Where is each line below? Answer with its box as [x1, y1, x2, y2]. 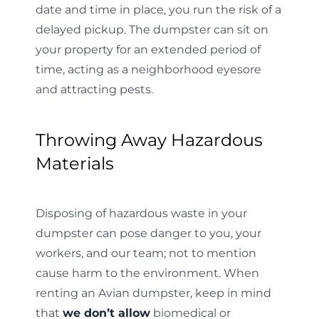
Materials [35, 152, 114, 174]
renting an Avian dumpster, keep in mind [35, 286, 271, 300]
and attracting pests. [35, 82, 153, 96]
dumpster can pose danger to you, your [35, 226, 261, 240]
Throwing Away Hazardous [35, 129, 263, 150]
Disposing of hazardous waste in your [35, 206, 247, 220]
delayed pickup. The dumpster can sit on [35, 22, 268, 36]
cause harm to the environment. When [35, 266, 259, 280]
